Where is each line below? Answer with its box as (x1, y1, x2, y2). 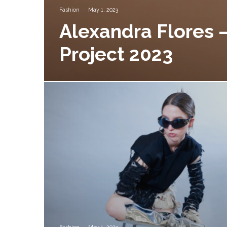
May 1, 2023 (88, 7, 118, 14)
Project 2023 (59, 43, 173, 66)
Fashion (59, 7, 80, 14)
